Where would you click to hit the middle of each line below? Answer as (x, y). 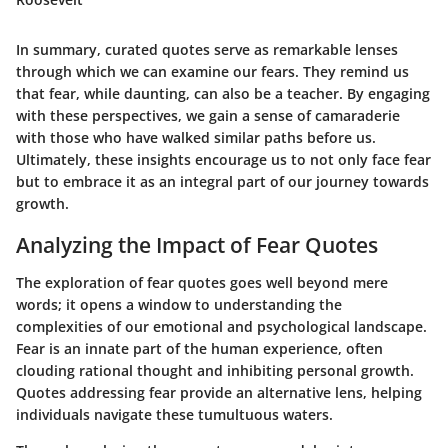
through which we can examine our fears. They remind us (212, 71)
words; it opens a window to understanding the (179, 305)
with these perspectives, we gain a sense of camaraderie (208, 115)
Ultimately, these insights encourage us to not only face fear (223, 159)
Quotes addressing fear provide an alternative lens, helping (219, 393)
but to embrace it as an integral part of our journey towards (222, 181)
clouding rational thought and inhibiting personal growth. (215, 371)
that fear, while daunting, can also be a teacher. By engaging (223, 93)
